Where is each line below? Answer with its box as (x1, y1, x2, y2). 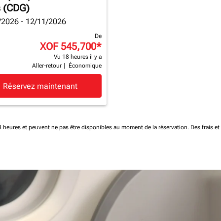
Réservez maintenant (2, 81, 77, 91)
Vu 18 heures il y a (54, 53, 102, 60)
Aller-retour (32, 62, 62, 69)
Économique (69, 62, 102, 69)
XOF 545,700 (40, 40, 96, 52)
